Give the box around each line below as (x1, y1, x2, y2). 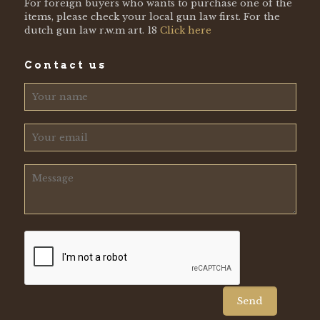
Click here (159, 24, 211, 36)
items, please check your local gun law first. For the (24, 10, 280, 23)
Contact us (24, 59, 106, 71)
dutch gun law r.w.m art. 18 (24, 24, 160, 36)
